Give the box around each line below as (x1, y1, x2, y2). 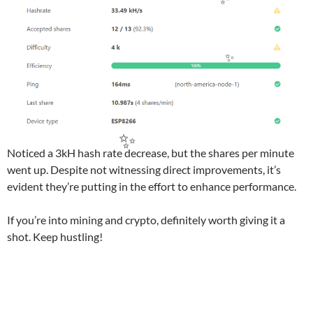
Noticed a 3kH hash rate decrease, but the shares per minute (7, 146, 294, 159)
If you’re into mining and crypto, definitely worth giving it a (7, 213, 285, 226)
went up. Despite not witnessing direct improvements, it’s (7, 163, 281, 176)
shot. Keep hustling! (7, 230, 103, 243)
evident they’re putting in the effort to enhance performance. (7, 180, 296, 193)
